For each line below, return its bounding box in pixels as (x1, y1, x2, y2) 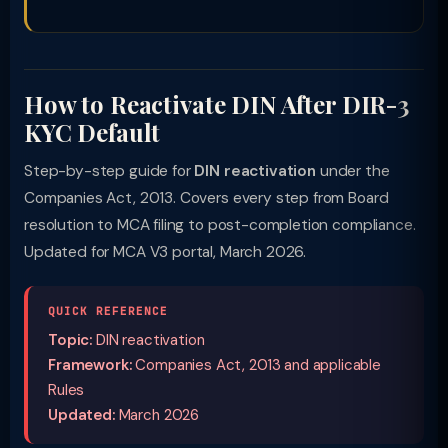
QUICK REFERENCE (48, 304, 168, 318)
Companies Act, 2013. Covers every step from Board (24, 188, 389, 208)
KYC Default (24, 116, 161, 148)
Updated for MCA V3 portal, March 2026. (24, 242, 307, 262)
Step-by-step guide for (24, 161, 195, 181)
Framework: (48, 355, 132, 375)
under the (315, 161, 390, 181)
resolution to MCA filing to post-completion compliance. (24, 215, 416, 235)
